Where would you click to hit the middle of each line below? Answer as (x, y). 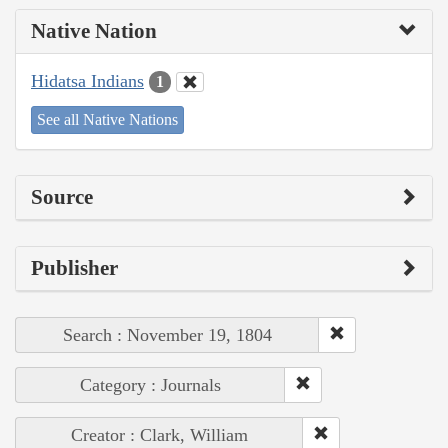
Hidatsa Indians (87, 80)
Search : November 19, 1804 (167, 335)
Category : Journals (150, 385)
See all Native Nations (107, 120)
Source (62, 197)
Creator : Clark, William (159, 435)
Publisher (74, 268)
